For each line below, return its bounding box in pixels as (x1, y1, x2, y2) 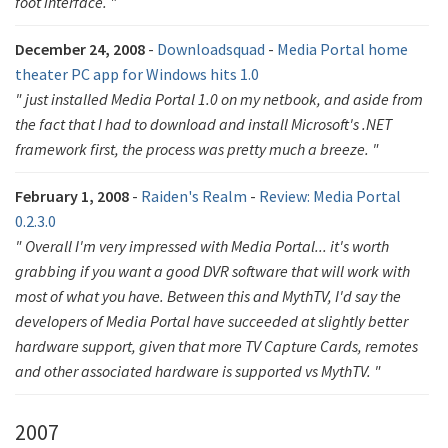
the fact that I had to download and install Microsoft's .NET (15, 114, 392, 134)
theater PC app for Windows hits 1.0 (15, 64, 259, 84)
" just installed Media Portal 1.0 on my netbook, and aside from (15, 89, 423, 109)
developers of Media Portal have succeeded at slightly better (15, 311, 408, 331)
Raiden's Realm (141, 186, 247, 206)
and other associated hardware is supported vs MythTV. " (15, 361, 381, 381)
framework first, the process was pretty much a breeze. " (15, 139, 379, 159)
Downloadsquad (157, 39, 265, 59)
